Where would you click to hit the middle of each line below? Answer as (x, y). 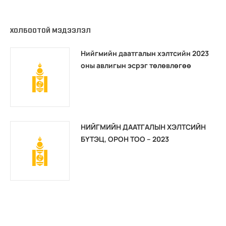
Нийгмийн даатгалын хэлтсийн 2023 (145, 53)
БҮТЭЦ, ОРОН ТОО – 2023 (125, 139)
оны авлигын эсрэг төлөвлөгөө (136, 65)
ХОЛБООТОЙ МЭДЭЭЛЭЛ (50, 30)
